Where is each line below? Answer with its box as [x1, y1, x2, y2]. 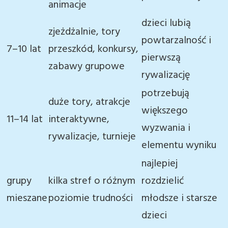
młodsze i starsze [141, 190, 217, 207]
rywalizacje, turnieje [48, 129, 136, 145]
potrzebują [141, 85, 189, 102]
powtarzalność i [141, 33, 211, 49]
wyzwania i [141, 120, 190, 136]
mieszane [7, 190, 47, 207]
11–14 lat [7, 111, 43, 128]
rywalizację [141, 67, 190, 83]
